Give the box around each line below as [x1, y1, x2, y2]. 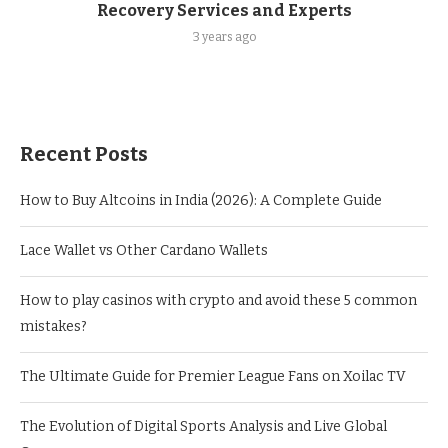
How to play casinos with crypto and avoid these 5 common [20, 292, 417, 309]
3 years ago [192, 30, 256, 44]
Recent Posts [20, 142, 148, 166]
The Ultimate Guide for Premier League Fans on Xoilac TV [20, 368, 406, 385]
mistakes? [20, 318, 87, 335]
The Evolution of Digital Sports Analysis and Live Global [20, 418, 387, 435]
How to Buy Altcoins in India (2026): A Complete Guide [20, 192, 382, 209]
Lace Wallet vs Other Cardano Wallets [20, 242, 268, 259]
